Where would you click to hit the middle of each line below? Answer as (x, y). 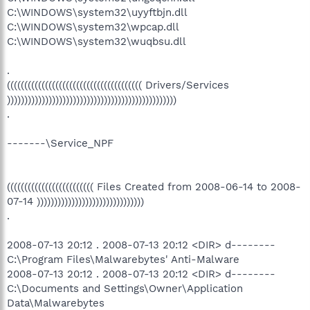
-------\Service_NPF (60, 143)
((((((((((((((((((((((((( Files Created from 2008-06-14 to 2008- (154, 186)
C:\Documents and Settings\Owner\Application (125, 288)
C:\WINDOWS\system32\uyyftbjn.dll (97, 12)
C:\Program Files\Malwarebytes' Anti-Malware (123, 259)
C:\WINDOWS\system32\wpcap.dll (93, 27)
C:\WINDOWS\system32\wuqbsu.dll (97, 41)
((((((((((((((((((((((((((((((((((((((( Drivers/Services (118, 85)
